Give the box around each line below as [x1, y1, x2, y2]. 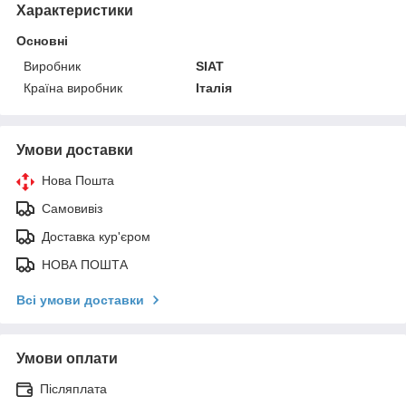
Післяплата [40, 381, 107, 396]
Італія [196, 80, 233, 95]
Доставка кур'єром [42, 228, 150, 244]
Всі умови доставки [16, 292, 144, 307]
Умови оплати [16, 350, 118, 366]
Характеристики [16, 2, 133, 18]
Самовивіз [42, 200, 102, 216]
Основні [16, 33, 68, 48]
